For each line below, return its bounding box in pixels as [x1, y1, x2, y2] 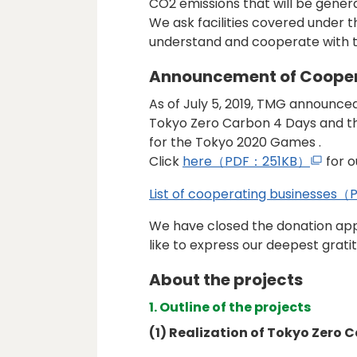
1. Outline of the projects [149, 298, 311, 317]
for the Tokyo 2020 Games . [149, 133, 321, 151]
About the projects [149, 269, 303, 292]
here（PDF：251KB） [182, 152, 310, 171]
